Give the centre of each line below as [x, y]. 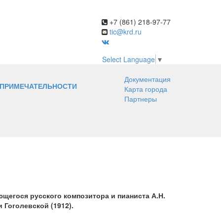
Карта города [146, 89]
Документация [147, 79]
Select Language [129, 59]
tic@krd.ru [126, 32]
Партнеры [141, 99]
